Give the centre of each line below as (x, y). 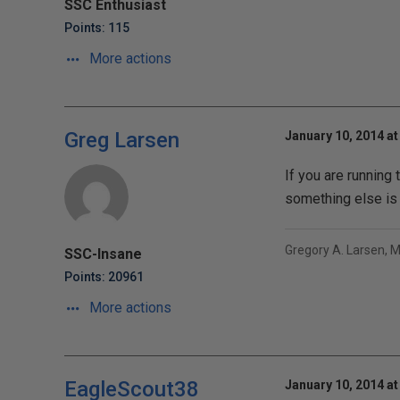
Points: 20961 (104, 277)
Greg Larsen (122, 140)
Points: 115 (97, 28)
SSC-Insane (103, 254)
